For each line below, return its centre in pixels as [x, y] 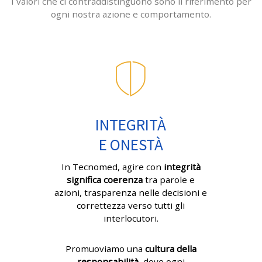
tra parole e [169, 180]
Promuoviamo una [105, 249]
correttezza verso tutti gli [131, 206]
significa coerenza [105, 180]
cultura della [170, 249]
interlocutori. [131, 218]
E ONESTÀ [131, 145]
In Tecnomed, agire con [112, 167]
